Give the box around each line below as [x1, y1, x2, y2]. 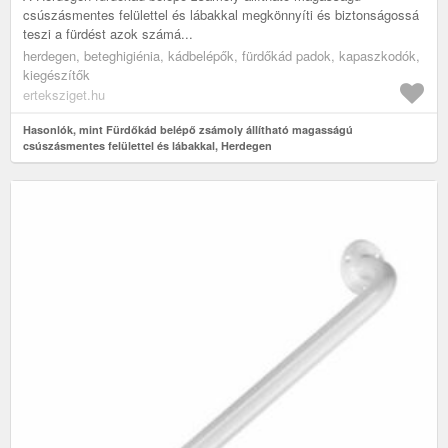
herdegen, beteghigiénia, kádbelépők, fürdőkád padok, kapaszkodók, [23, 46, 420, 66]
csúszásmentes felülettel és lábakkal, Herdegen [23, 138, 272, 154]
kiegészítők [23, 65, 90, 85]
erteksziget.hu [23, 85, 105, 105]
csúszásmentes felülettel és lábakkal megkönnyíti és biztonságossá [23, 5, 419, 25]
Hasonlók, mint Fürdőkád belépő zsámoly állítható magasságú [23, 122, 353, 138]
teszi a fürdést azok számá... [23, 24, 193, 44]
